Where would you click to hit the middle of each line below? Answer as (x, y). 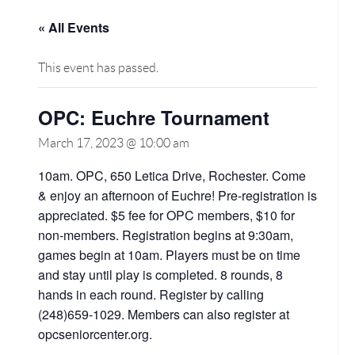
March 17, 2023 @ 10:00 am (114, 143)
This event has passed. (98, 68)
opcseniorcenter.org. (95, 334)
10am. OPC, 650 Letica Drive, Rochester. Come (172, 176)
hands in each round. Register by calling (151, 294)
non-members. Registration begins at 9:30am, (166, 235)
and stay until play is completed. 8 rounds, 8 (160, 275)
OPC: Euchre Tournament (154, 117)
